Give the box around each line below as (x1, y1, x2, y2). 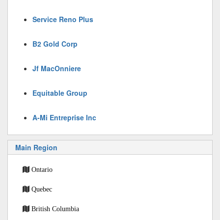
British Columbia (31, 205, 79, 212)
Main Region (15, 142, 57, 152)
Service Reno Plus (32, 14, 93, 24)
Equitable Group (32, 88, 87, 98)
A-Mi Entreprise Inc (32, 112, 96, 122)
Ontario (31, 166, 53, 173)
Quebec (31, 186, 52, 192)
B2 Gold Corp (32, 39, 78, 49)
